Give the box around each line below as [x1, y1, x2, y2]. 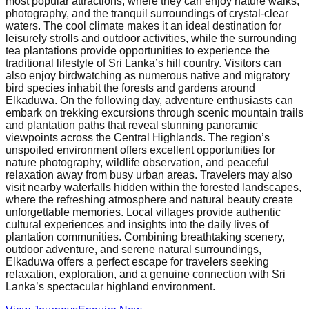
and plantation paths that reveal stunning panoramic [6, 119, 258, 131]
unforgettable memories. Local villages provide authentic [6, 206, 281, 218]
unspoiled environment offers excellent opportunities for [6, 143, 275, 156]
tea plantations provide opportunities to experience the [6, 44, 270, 57]
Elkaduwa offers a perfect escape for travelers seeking [6, 255, 269, 268]
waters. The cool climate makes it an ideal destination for [6, 19, 281, 32]
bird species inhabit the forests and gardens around [6, 81, 255, 94]
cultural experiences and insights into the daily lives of [6, 218, 268, 230]
